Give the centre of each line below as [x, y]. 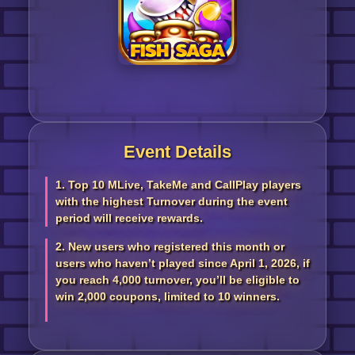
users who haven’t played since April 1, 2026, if [182, 263]
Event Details [177, 152]
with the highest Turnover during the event [171, 201]
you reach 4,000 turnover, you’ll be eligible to [177, 280]
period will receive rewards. [129, 218]
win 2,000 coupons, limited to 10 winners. [167, 296]
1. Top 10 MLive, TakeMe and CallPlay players [178, 185]
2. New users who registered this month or [170, 246]
